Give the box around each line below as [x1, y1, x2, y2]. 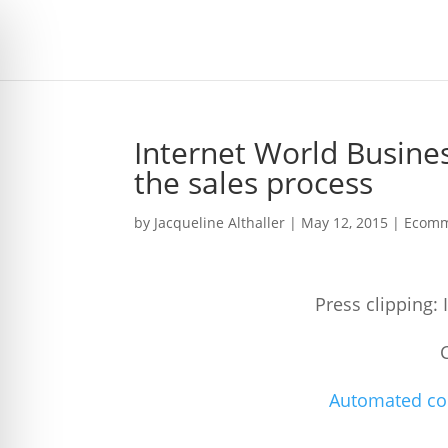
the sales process [134, 162, 374, 203]
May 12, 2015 [301, 213, 389, 232]
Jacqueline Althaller [154, 213, 286, 232]
